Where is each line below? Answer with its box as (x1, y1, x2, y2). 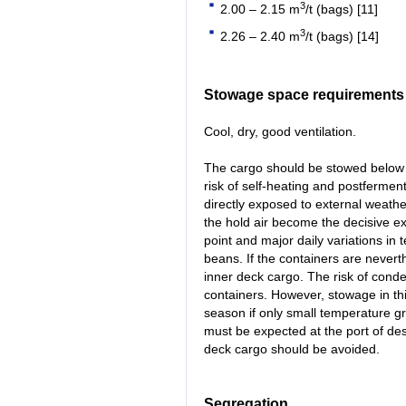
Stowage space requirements (204, 87, 404, 103)
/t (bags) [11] (305, 3, 379, 17)
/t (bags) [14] (305, 30, 380, 44)
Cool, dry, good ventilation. (204, 124, 356, 140)
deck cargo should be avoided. (204, 342, 380, 357)
